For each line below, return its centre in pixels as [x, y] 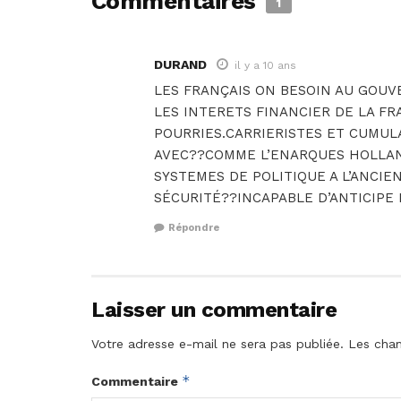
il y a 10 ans [265, 66]
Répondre [194, 227]
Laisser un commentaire [214, 309]
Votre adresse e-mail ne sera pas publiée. [218, 343]
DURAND [180, 65]
